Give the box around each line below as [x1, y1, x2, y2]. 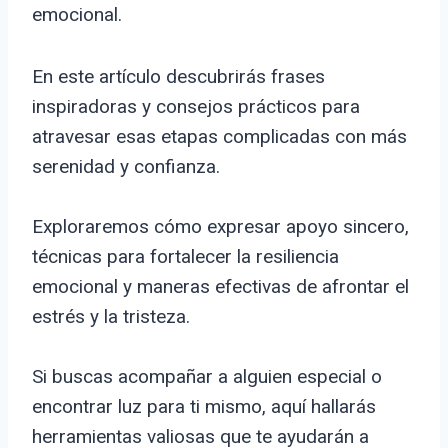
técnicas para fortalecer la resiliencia [32, 245, 339, 269]
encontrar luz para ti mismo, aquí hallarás [32, 395, 376, 419]
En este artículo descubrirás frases [32, 65, 325, 89]
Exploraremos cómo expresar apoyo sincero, [32, 215, 409, 239]
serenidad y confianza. [32, 155, 220, 179]
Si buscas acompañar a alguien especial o [32, 365, 382, 389]
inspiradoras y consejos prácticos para [32, 95, 360, 119]
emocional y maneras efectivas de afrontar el [32, 275, 409, 299]
